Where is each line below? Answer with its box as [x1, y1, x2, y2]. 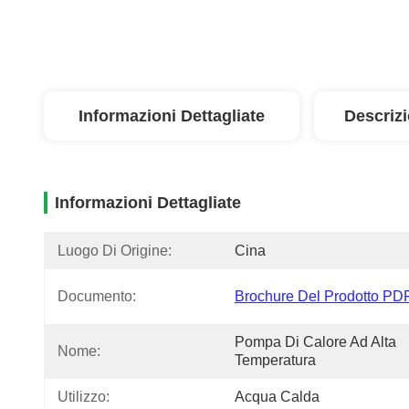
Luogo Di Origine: [58, 243, 172, 258]
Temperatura [235, 352, 316, 368]
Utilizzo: [58, 389, 110, 404]
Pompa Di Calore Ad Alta [235, 334, 396, 350]
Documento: [58, 288, 136, 304]
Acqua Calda [235, 389, 320, 404]
